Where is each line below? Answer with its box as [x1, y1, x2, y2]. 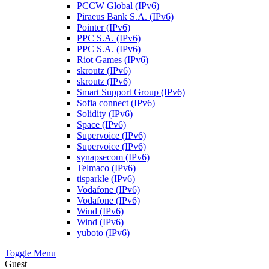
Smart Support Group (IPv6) [77, 87, 185, 97]
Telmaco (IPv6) [77, 163, 136, 173]
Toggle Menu [5, 248, 56, 258]
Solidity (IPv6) [77, 109, 133, 119]
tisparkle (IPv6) [77, 174, 135, 184]
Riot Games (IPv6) [77, 55, 148, 65]
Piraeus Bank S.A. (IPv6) [77, 11, 174, 22]
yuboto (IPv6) [77, 228, 130, 238]
